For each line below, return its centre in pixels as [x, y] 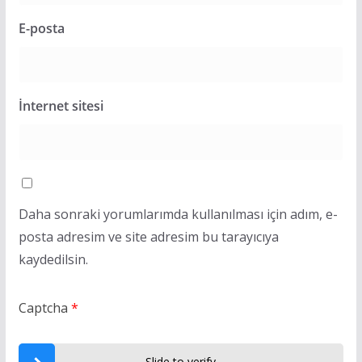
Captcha [43, 307]
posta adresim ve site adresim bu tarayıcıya [148, 236]
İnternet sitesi [61, 105]
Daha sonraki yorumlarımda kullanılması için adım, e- [178, 214]
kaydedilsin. [53, 259]
